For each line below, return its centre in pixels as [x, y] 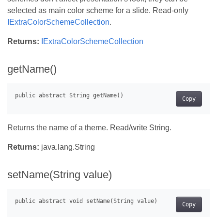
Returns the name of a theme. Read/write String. [89, 127]
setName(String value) [60, 174]
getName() [32, 69]
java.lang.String [67, 147]
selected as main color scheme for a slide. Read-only [98, 10]
